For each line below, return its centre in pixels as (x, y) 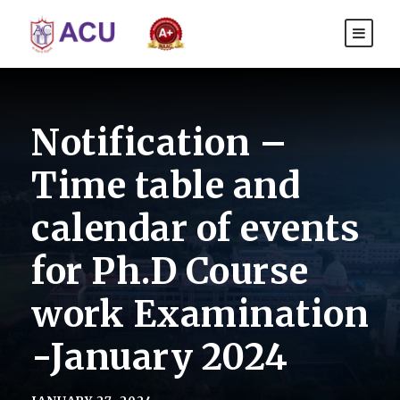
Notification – (159, 143)
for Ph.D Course (170, 272)
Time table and (166, 186)
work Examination (200, 315)
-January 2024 (160, 358)
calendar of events (196, 229)
